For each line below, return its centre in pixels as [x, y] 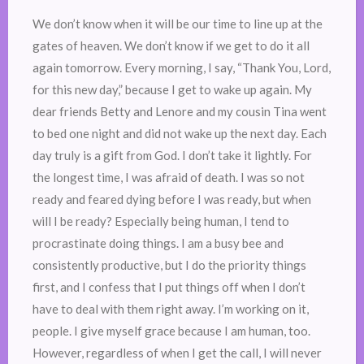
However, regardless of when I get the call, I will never [177, 353]
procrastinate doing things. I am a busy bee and [158, 243]
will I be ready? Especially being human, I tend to [161, 221]
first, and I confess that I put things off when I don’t [169, 287]
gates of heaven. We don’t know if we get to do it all [171, 46]
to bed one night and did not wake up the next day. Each [180, 134]
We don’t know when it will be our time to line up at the [178, 24]
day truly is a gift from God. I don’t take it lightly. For [172, 156]
